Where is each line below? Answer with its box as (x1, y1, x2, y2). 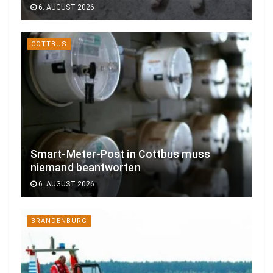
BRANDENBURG (31, 217, 87, 225)
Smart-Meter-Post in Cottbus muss (30, 148, 210, 161)
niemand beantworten (30, 161, 141, 174)
